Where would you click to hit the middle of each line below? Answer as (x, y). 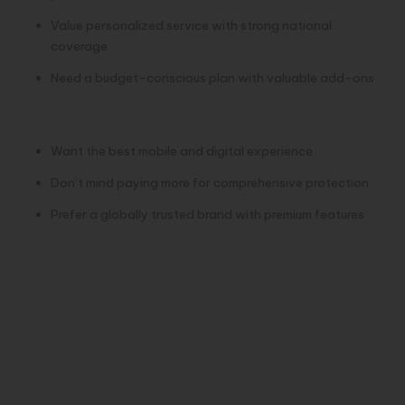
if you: (177, 114)
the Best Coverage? (149, 285)
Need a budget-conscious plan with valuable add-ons (212, 77)
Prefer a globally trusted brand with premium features (207, 214)
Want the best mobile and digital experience (182, 151)
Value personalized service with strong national (191, 25)
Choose (61, 114)
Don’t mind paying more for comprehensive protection (210, 182)
